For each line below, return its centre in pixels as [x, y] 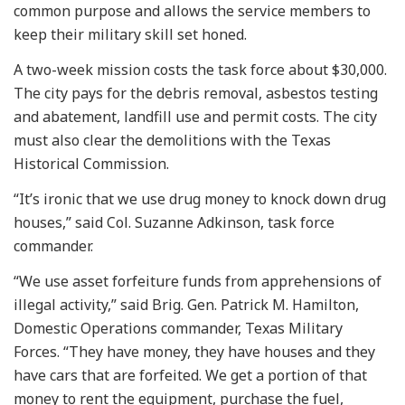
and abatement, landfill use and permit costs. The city [195, 116]
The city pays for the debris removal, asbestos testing [196, 93]
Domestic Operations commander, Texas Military [178, 328]
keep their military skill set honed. [132, 34]
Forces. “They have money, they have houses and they [194, 351]
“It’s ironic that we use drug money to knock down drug [200, 198]
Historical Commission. [91, 163]
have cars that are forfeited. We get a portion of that [190, 375]
